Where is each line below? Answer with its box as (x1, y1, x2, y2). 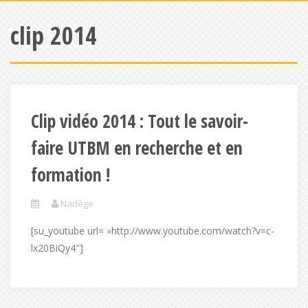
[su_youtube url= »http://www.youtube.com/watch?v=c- (31, 224, 274, 237)
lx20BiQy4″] (31, 241, 83, 254)
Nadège (60, 197, 93, 210)
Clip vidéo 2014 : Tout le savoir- (31, 109, 248, 133)
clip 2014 (10, 19, 97, 52)
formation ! (31, 162, 110, 187)
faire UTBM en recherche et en (31, 135, 243, 160)
